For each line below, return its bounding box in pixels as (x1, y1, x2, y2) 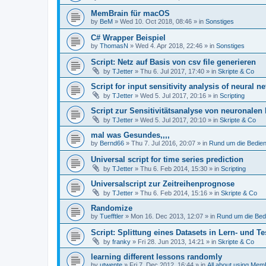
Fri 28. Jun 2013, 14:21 (138, 238, 204, 245)
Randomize (91, 204, 132, 213)
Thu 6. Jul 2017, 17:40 (140, 68, 204, 75)
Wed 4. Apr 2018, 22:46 (135, 42, 202, 49)
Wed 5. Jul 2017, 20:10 (140, 116, 206, 123)
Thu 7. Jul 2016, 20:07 (131, 140, 195, 147)
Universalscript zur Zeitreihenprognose (91, 179, 235, 188)
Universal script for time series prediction (91, 155, 243, 164)
